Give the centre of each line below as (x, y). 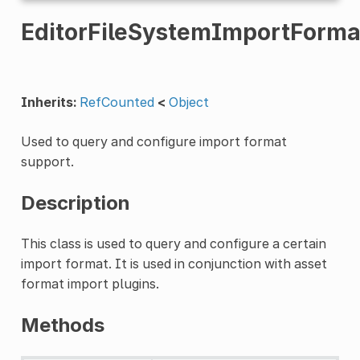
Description (75, 202)
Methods (62, 325)
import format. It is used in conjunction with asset (174, 263)
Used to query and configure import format (153, 141)
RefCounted (117, 102)
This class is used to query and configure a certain (173, 243)
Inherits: (48, 102)
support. (47, 161)
